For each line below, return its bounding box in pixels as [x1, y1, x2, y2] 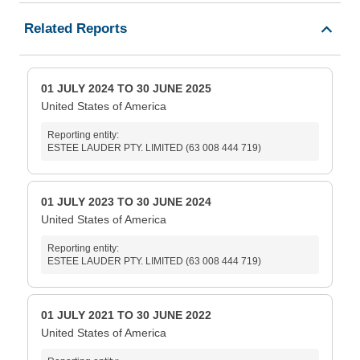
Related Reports [24, 21, 127, 37]
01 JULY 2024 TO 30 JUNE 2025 [41, 82, 211, 96]
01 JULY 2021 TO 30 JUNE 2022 [41, 309, 211, 322]
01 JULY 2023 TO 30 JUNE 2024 [41, 195, 211, 209]
